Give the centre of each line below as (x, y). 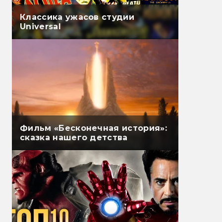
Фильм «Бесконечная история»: (93, 128)
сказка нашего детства (74, 138)
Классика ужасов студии (77, 17)
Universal (40, 27)
